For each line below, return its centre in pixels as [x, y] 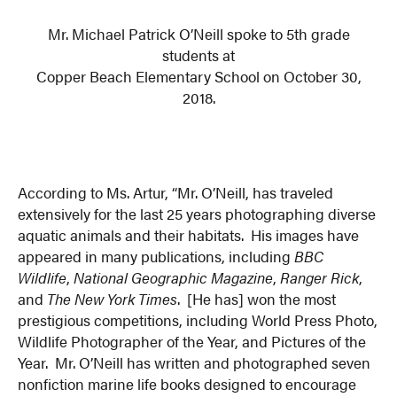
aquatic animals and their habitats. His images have [189, 235]
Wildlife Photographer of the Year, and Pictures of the [192, 342]
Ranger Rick [320, 278]
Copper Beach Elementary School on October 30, [198, 76]
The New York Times [113, 299]
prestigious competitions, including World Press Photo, [198, 320]
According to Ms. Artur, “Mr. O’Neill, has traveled [176, 193]
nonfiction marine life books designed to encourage [187, 384]
